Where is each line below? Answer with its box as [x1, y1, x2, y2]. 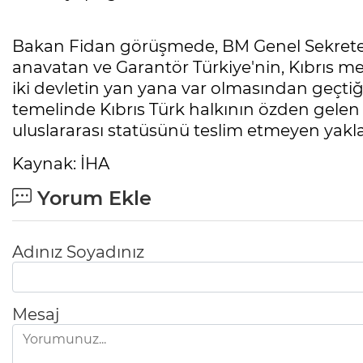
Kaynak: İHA [12, 154, 109, 174]
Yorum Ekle [32, 186, 152, 211]
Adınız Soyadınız [12, 242, 144, 263]
